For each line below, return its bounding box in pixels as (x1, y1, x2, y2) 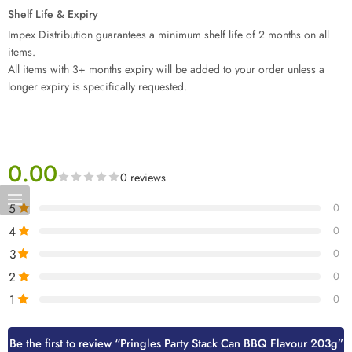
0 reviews (120, 169, 166, 185)
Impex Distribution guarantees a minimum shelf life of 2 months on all (8, 27, 329, 42)
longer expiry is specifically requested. (8, 79, 187, 94)
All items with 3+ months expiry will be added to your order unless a (8, 61, 324, 77)
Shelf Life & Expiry (8, 6, 98, 22)
